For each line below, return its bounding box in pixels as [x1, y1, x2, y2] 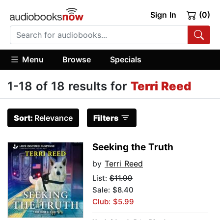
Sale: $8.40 [92, 185, 134, 195]
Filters [93, 113, 118, 123]
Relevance [34, 113, 73, 123]
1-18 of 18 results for [7, 79, 131, 94]
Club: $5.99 [92, 197, 134, 207]
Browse [62, 54, 91, 64]
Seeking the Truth [92, 141, 173, 153]
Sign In [150, 10, 176, 20]
